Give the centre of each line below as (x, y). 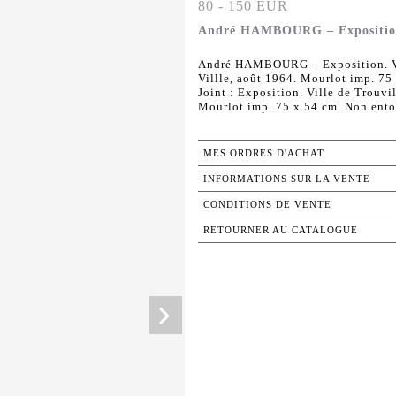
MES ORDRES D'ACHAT (264, 153)
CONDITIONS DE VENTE (267, 205)
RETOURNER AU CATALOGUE (281, 230)
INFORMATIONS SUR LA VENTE (287, 179)
